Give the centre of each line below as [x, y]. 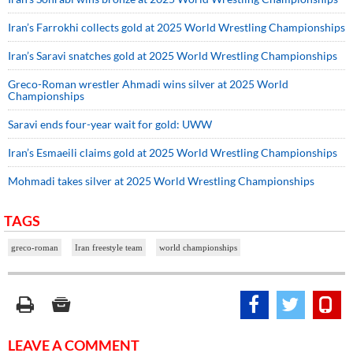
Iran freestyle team [109, 248]
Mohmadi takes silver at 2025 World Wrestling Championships [161, 181]
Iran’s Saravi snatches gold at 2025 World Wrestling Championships [173, 56]
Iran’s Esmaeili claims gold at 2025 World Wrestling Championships [173, 153]
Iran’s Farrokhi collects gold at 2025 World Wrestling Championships [176, 28]
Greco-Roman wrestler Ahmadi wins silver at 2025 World [148, 84]
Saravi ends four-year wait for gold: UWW [110, 124]
